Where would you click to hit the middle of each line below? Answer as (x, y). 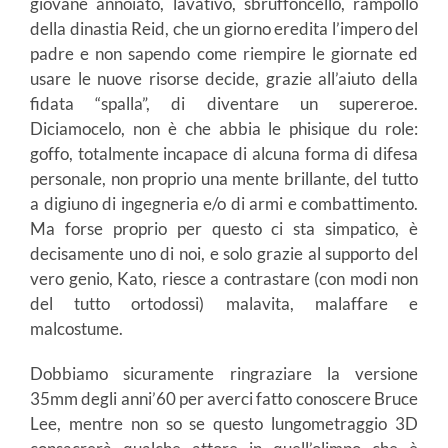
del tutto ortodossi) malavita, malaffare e (224, 304)
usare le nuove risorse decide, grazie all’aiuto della (224, 79)
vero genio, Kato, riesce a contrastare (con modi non (224, 279)
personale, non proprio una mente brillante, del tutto (224, 179)
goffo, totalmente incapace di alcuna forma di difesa (224, 154)
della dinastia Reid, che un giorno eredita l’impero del (224, 29)
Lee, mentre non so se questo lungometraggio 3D (224, 424)
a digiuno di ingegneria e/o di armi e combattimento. (224, 204)
